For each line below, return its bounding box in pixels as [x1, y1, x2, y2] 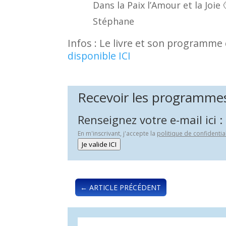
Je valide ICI [82, 140, 117, 149]
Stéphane [93, 15, 135, 27]
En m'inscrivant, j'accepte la [78, 129, 157, 138]
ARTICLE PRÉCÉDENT [89, 183, 161, 193]
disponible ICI [68, 49, 131, 63]
